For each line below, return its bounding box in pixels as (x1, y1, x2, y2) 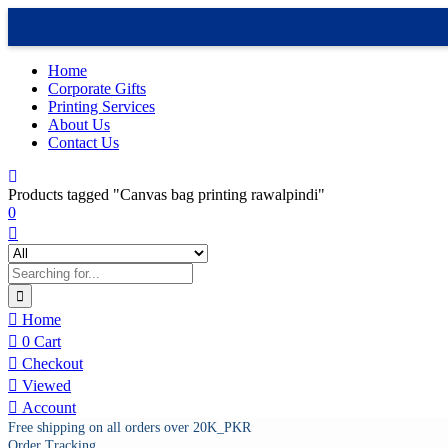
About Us (48, 116, 110, 133)
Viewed (18, 377, 71, 394)
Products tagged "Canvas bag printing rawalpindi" (8, 186, 325, 203)
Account (18, 399, 76, 416)
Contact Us (48, 134, 119, 151)
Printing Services (48, 98, 155, 115)
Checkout (18, 355, 83, 372)
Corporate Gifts (48, 80, 146, 97)
